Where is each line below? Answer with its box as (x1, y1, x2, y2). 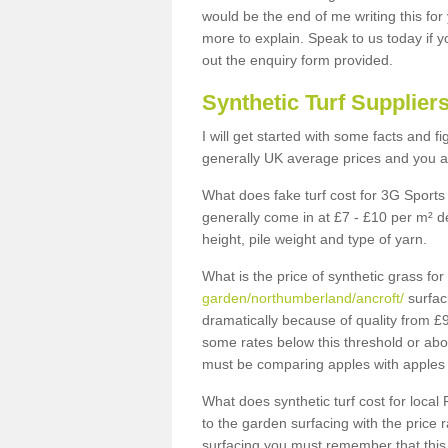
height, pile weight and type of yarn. (202, 231, 427, 247)
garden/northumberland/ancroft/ (202, 290, 404, 306)
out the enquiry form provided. (202, 52, 397, 68)
